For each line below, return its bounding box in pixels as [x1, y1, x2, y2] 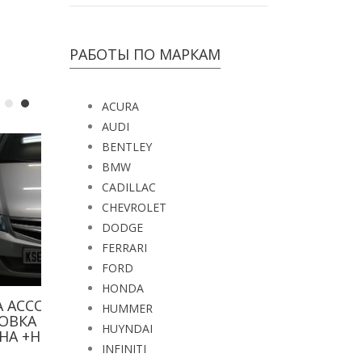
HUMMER [102, 301, 153, 316]
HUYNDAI [102, 321, 153, 336]
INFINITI [102, 341, 146, 356]
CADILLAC [102, 179, 156, 195]
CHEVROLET [102, 200, 166, 215]
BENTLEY [102, 139, 152, 154]
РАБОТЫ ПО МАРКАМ [69, 44, 221, 64]
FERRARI [102, 240, 147, 255]
